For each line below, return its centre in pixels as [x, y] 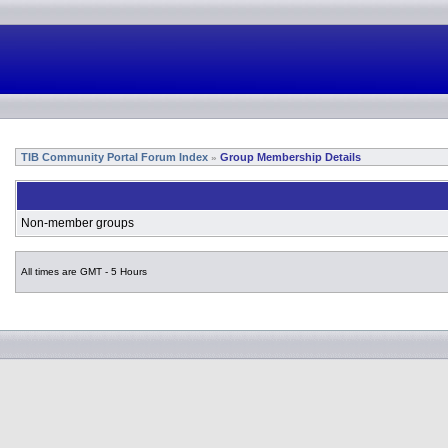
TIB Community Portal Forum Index [113, 157]
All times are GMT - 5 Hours [82, 271]
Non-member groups [77, 223]
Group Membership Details [290, 157]
